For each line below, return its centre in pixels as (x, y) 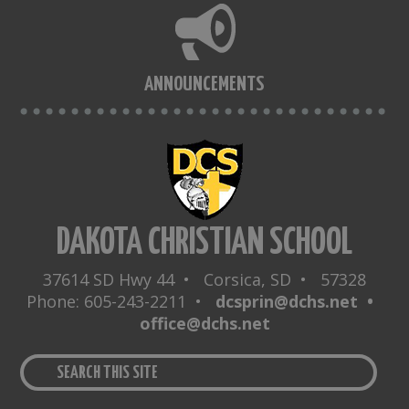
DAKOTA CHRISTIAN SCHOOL (204, 243)
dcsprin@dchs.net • (299, 301)
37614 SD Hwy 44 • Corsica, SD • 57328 (204, 279)
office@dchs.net (204, 323)
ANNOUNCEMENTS (204, 84)
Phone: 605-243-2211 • (121, 301)
